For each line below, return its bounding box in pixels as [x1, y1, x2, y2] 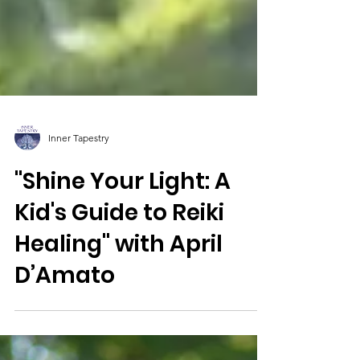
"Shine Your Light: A [14, 206, 231, 237]
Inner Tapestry [48, 171, 109, 184]
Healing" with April [14, 268, 223, 300]
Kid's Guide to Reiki [14, 237, 224, 268]
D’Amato [14, 300, 115, 331]
